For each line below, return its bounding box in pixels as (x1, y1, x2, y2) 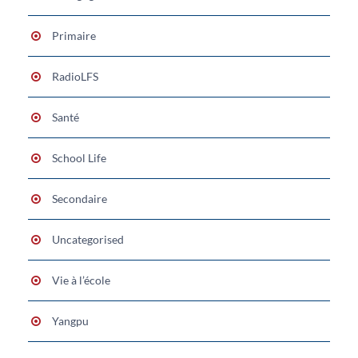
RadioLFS (52, 69, 98, 83)
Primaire (52, 28, 96, 42)
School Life (52, 150, 106, 165)
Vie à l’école (52, 272, 110, 287)
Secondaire (52, 191, 107, 205)
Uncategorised (52, 232, 124, 246)
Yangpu (52, 313, 89, 328)
